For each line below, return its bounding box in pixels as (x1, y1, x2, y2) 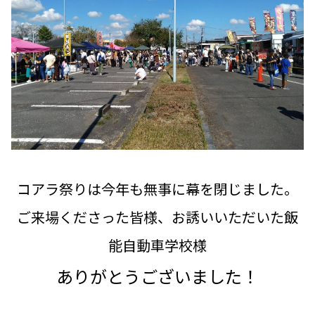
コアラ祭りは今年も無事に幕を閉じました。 (17, 178, 298, 199)
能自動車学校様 (108, 234, 207, 255)
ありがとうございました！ (56, 263, 259, 288)
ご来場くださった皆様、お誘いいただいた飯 (17, 206, 298, 227)
